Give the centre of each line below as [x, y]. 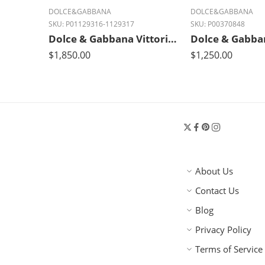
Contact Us [217, 190]
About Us [214, 171]
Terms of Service [229, 249]
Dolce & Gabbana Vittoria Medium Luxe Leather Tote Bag [172, 38]
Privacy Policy [223, 230]
